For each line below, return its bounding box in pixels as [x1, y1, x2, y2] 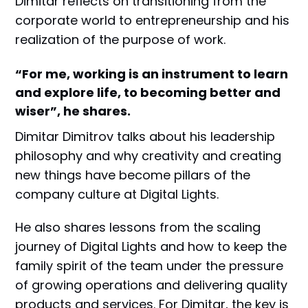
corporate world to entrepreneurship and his [15, 12, 290, 30]
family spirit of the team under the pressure [15, 256, 284, 274]
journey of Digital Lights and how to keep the [15, 237, 287, 255]
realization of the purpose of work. [15, 31, 226, 49]
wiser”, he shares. [15, 102, 131, 120]
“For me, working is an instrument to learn [15, 65, 289, 82]
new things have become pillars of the [15, 166, 251, 184]
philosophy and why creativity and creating [15, 146, 282, 164]
